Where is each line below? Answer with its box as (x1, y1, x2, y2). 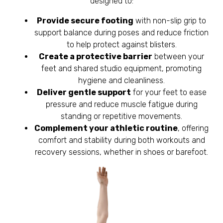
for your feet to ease (130, 87, 207, 97)
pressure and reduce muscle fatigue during (45, 99, 198, 109)
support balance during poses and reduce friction (34, 27, 209, 37)
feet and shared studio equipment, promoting (41, 63, 202, 73)
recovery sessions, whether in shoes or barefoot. (35, 147, 208, 157)
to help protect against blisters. (66, 39, 177, 49)
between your (152, 51, 204, 61)
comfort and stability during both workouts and (38, 135, 205, 145)
